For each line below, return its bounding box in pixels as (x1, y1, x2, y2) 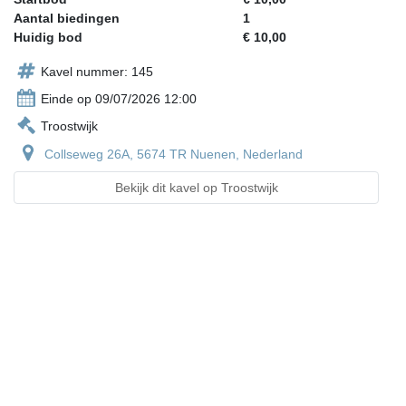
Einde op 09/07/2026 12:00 (41, 92, 197, 107)
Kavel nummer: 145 (41, 64, 153, 80)
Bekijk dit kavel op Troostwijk (114, 180, 278, 196)
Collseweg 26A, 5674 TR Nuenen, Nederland (44, 147, 303, 162)
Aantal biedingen (14, 11, 120, 26)
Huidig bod (14, 30, 82, 45)
